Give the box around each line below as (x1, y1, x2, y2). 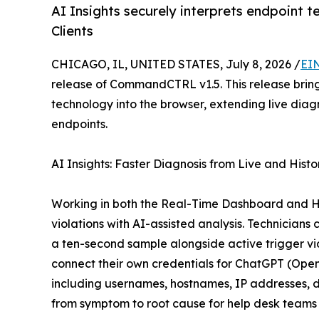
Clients (51, 23, 93, 39)
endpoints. (51, 117, 108, 132)
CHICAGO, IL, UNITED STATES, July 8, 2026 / (51, 57, 300, 72)
